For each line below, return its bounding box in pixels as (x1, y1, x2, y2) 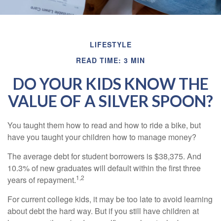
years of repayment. (7, 174, 76, 185)
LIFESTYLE (89, 39, 132, 49)
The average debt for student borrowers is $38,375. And (7, 150, 201, 162)
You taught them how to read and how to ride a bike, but (7, 119, 201, 131)
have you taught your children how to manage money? (7, 131, 196, 143)
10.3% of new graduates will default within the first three (7, 162, 201, 174)
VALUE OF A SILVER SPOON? (8, 91, 213, 110)
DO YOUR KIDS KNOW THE (12, 74, 209, 93)
